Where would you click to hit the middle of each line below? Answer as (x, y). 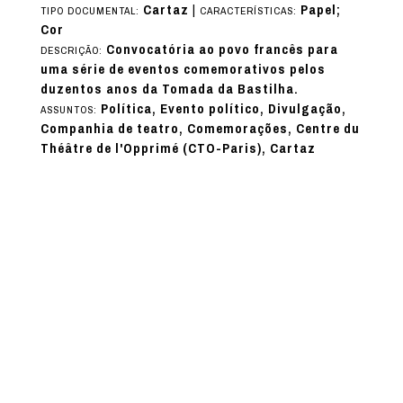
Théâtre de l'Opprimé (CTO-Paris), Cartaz (178, 148)
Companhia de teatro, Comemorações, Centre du (200, 128)
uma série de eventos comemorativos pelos (183, 69)
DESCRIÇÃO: (73, 50)
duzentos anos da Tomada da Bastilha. (169, 89)
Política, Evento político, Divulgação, (223, 108)
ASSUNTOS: (70, 109)
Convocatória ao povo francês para (222, 49)
